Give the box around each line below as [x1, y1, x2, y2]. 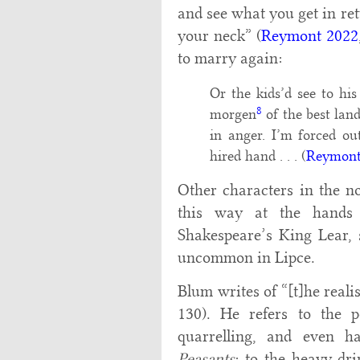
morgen [209, 105, 256, 124]
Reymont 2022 [260, 27, 358, 46]
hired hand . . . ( [209, 147, 306, 166]
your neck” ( [177, 27, 261, 46]
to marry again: [177, 49, 282, 68]
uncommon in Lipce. [177, 248, 315, 268]
